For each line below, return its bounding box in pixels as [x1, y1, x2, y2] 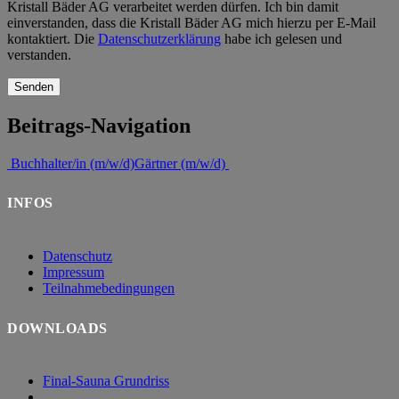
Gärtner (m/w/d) [134, 155, 229, 171]
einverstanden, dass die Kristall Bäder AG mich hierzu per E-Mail [7, 14, 376, 30]
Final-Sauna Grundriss [43, 373, 169, 389]
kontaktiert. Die [7, 30, 98, 46]
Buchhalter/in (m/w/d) [7, 155, 134, 171]
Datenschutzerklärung [98, 30, 221, 46]
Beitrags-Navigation [7, 113, 191, 137]
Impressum [43, 265, 104, 281]
